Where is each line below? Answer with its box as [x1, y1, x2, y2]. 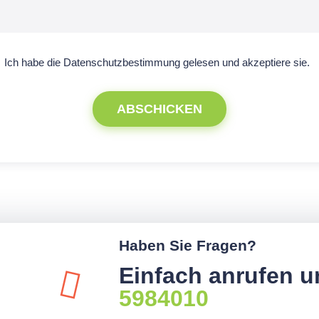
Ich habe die [4, 56, 63, 68]
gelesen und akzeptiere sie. [179, 56, 310, 68]
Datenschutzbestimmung [63, 56, 180, 68]
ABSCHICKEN [117, 102, 202, 116]
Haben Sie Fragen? [118, 237, 256, 253]
